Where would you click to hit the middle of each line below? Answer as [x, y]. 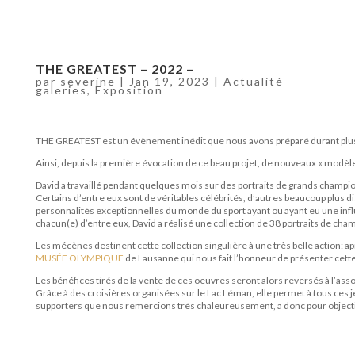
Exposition [129, 90]
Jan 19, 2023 [169, 81]
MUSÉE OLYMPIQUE [79, 258]
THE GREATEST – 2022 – [115, 68]
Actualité [253, 81]
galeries [61, 90]
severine [88, 81]
